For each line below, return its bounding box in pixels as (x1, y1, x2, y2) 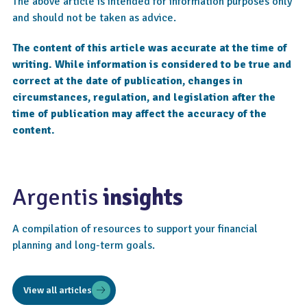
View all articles (23, 284, 92, 296)
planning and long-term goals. (12, 238, 155, 252)
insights (103, 183, 183, 212)
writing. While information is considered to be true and (12, 58, 291, 71)
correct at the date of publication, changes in (12, 74, 243, 88)
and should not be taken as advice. (12, 11, 176, 25)
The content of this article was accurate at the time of (12, 41, 287, 55)
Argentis (12, 183, 103, 212)
